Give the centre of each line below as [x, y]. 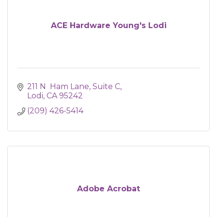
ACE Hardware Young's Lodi [108, 25]
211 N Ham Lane [58, 86]
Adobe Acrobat [108, 189]
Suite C [106, 86]
